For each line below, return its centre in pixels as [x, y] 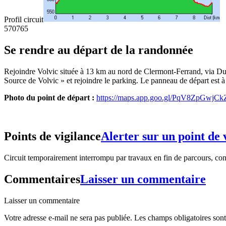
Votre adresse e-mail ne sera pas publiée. [68, 217]
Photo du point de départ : [50, 98]
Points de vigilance [52, 136]
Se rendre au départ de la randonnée [99, 50]
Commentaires [42, 179]
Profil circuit [24, 20]
